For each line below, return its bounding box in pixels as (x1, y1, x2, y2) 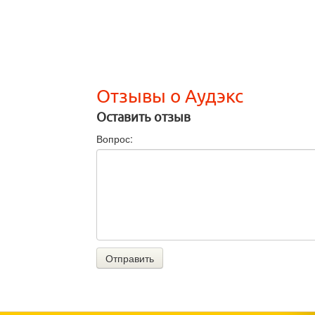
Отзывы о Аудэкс (96, 86, 243, 107)
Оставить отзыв (96, 110, 191, 125)
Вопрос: (96, 131, 133, 146)
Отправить (105, 251, 154, 266)
